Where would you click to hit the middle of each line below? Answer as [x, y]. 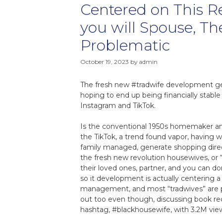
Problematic [125, 45]
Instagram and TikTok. [118, 105]
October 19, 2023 [105, 61]
